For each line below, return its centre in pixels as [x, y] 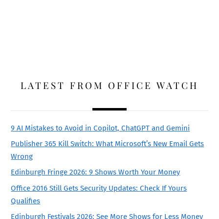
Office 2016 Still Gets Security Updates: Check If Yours [99, 188]
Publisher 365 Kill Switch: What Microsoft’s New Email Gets [108, 144]
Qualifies [26, 201]
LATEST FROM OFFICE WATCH [109, 85]
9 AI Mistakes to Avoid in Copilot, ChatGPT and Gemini [100, 128]
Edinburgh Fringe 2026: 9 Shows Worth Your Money [96, 172]
